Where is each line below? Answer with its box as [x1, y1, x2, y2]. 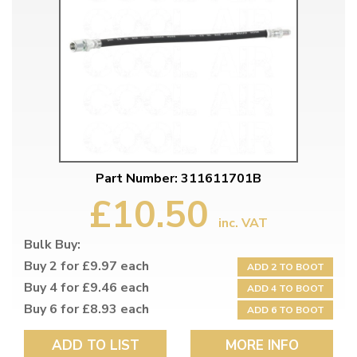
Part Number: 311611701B [96, 170, 261, 188]
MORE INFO [225, 336, 299, 355]
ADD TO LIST [51, 336, 139, 355]
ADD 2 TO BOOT [246, 261, 324, 274]
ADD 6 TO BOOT [246, 304, 324, 317]
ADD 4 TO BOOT [246, 282, 324, 296]
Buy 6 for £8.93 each [24, 300, 149, 319]
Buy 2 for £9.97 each [24, 257, 149, 276]
